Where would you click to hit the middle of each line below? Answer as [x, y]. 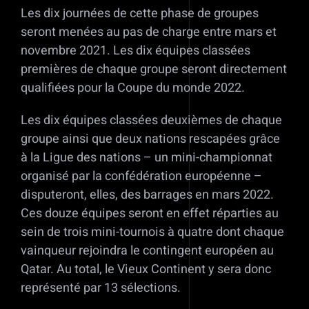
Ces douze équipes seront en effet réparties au [150, 214]
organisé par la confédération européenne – [141, 177]
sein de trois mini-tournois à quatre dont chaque [152, 232]
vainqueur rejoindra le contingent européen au [147, 251]
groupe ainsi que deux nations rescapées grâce [150, 139]
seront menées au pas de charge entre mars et [149, 32]
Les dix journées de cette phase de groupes [140, 14]
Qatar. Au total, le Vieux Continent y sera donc [146, 270]
